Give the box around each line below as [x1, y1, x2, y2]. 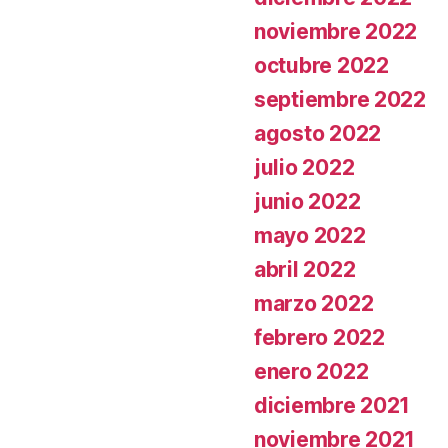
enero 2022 [254, 359, 369, 384]
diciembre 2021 [254, 393, 411, 418]
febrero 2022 [254, 325, 385, 350]
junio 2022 [254, 189, 361, 214]
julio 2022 [254, 155, 355, 180]
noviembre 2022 [254, 19, 418, 44]
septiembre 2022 [254, 87, 426, 112]
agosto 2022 [254, 121, 382, 146]
